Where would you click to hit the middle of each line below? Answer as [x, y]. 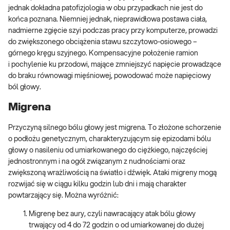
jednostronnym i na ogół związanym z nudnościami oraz [97, 161]
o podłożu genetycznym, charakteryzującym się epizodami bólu [110, 139]
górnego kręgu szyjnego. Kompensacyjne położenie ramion [103, 53]
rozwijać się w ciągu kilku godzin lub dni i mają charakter [97, 184]
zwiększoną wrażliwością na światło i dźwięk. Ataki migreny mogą [112, 173]
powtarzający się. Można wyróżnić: [63, 195]
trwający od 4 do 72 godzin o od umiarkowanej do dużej [116, 225]
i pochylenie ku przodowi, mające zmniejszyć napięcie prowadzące [115, 64]
